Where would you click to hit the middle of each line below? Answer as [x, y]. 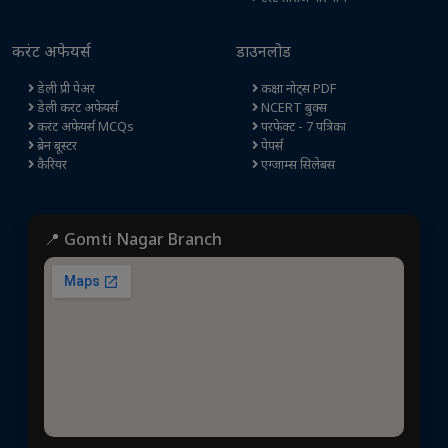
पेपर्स [270, 145]
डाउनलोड [263, 51]
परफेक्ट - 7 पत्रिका [302, 126]
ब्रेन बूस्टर [55, 145]
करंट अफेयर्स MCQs [84, 126]
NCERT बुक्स [292, 107]
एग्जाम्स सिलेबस [296, 164]
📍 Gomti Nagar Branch [133, 239]
